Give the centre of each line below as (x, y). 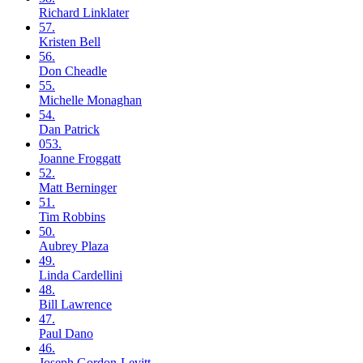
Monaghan (114, 100)
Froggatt (99, 159)
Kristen (59, 42)
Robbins (84, 217)
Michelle (63, 100)
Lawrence (86, 305)
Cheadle (86, 71)
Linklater (106, 13)
